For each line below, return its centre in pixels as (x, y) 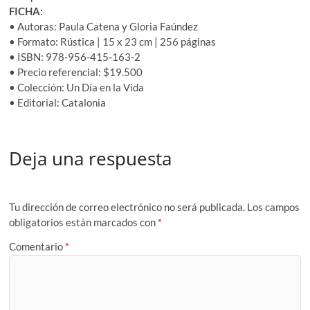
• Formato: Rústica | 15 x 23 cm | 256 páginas (113, 41)
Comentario (37, 247)
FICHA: (26, 11)
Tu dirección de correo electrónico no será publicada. (127, 207)
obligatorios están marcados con (84, 222)
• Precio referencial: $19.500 (76, 72)
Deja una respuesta (91, 159)
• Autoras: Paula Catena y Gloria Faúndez (104, 26)
